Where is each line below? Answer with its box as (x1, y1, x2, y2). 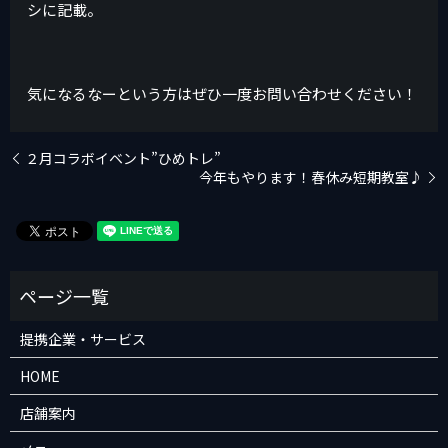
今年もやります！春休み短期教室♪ (199, 166, 423, 187)
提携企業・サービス (19, 328, 146, 349)
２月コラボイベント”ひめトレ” (25, 147, 221, 168)
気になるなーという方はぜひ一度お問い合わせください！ (27, 82, 418, 104)
